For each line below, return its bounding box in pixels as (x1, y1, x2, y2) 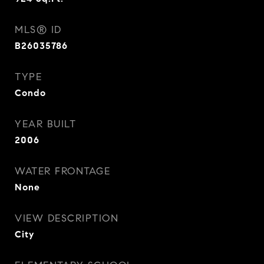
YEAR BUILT (15, 118, 76, 130)
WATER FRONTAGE (15, 165, 110, 177)
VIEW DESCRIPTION (15, 212, 118, 225)
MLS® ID (15, 24, 62, 36)
